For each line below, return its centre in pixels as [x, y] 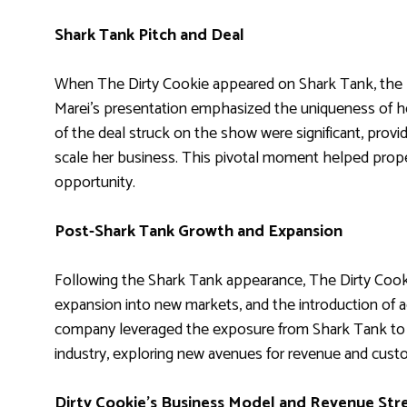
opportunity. [95, 182]
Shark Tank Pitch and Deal [149, 35]
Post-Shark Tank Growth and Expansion [199, 231]
